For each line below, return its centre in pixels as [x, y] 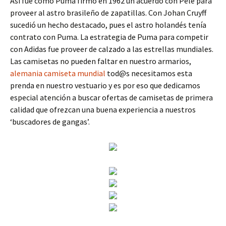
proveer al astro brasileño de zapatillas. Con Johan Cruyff [108, 13]
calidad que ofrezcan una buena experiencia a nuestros [103, 109]
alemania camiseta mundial [58, 73]
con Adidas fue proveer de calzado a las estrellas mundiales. [112, 49]
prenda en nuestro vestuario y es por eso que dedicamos [105, 85]
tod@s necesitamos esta [149, 73]
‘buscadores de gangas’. [50, 122]
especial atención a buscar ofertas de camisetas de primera [111, 97]
